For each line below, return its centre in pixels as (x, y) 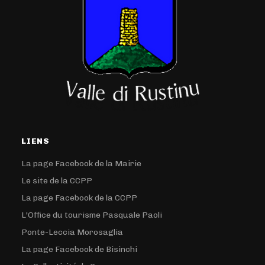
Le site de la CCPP (57, 180)
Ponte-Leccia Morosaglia (72, 232)
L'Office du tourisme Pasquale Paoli (92, 215)
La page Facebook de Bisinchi (80, 249)
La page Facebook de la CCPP (80, 198)
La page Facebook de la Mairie (82, 163)
